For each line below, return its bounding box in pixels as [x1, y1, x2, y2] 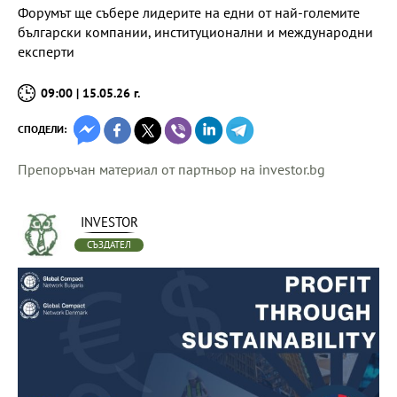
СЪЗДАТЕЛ [87, 238, 131, 251]
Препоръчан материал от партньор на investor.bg [18, 160, 325, 178]
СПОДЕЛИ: [18, 122, 66, 136]
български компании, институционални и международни [18, 23, 373, 41]
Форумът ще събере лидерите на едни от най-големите [18, 4, 360, 21]
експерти [18, 43, 74, 60]
